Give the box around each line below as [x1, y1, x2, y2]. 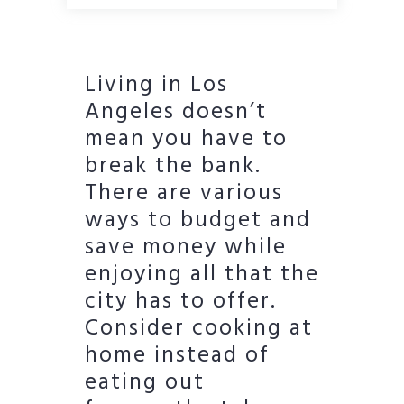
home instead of [85, 338, 270, 375]
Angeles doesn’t [85, 95, 267, 132]
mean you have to [85, 122, 288, 159]
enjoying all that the [85, 257, 319, 294]
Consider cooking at [85, 311, 313, 348]
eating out [85, 365, 205, 402]
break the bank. [85, 149, 262, 186]
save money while [85, 230, 287, 267]
